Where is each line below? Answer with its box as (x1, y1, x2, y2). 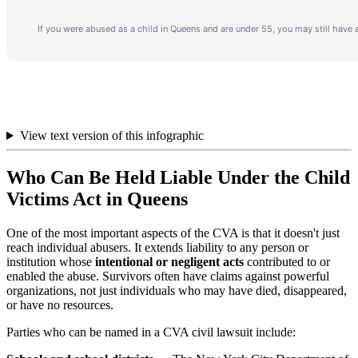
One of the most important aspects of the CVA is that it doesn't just (6, 225, 340, 240)
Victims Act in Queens (6, 189, 188, 209)
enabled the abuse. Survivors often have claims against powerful (6, 268, 329, 283)
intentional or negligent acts (95, 254, 244, 268)
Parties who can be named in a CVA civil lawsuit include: (6, 324, 296, 339)
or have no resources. (6, 297, 113, 312)
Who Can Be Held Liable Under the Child (6, 167, 350, 188)
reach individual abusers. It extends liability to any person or (6, 240, 308, 254)
